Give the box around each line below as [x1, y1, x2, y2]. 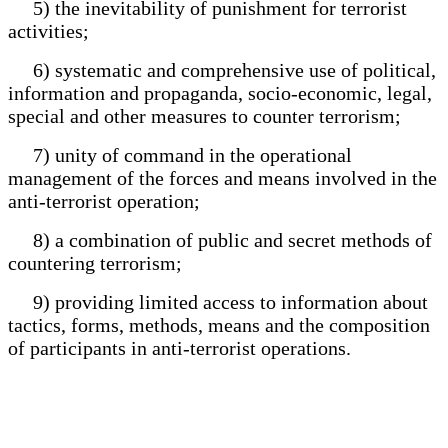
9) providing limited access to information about [8, 290, 428, 313]
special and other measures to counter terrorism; [8, 104, 401, 127]
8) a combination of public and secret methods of [8, 228, 432, 251]
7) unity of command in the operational [8, 143, 352, 166]
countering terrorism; [8, 251, 182, 274]
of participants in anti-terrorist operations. [8, 336, 351, 359]
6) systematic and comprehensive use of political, [8, 58, 436, 81]
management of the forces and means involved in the [8, 166, 437, 189]
